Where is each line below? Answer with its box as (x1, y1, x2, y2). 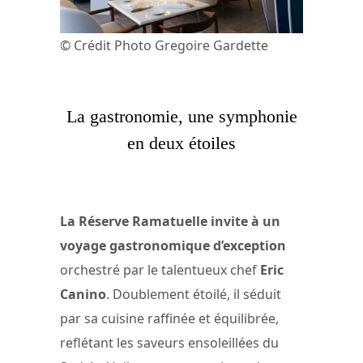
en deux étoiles (127, 132, 236, 153)
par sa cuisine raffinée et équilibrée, (60, 310, 279, 328)
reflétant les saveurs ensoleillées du (60, 334, 279, 352)
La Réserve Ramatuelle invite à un (60, 212, 280, 231)
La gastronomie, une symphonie (66, 105, 297, 126)
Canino (60, 285, 106, 304)
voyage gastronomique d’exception (60, 237, 286, 255)
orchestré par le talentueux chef (60, 261, 260, 280)
